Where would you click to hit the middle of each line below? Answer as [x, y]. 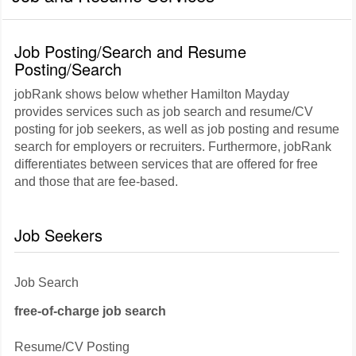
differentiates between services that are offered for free [166, 164]
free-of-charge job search [90, 311]
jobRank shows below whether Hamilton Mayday [152, 94]
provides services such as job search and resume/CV [164, 112]
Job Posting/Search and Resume [130, 51]
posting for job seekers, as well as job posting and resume [177, 129]
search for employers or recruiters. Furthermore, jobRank [173, 147]
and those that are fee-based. [96, 182]
